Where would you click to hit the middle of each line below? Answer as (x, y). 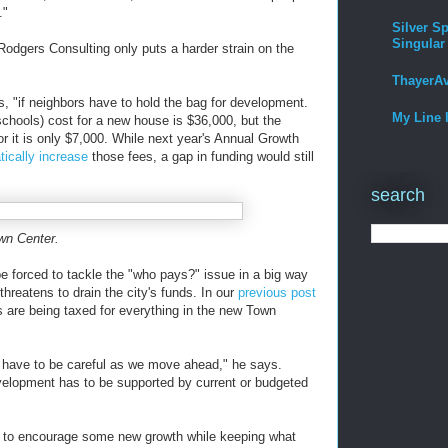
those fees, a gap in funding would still (201, 156)
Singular (418, 43)
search (398, 195)
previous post (277, 292)
